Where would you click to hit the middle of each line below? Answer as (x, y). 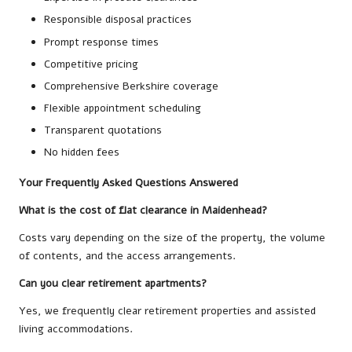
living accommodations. (76, 329)
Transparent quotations (103, 130)
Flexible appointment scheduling (123, 108)
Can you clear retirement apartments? (113, 284)
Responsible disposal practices (118, 20)
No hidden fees (82, 152)
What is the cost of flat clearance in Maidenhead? (143, 211)
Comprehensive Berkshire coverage (131, 86)
